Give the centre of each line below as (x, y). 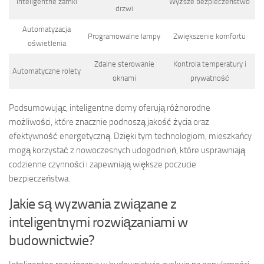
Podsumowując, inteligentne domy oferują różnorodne (110, 108)
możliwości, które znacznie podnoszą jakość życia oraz (109, 122)
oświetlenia (47, 44)
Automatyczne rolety (47, 71)
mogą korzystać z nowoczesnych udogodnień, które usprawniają (127, 150)
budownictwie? (52, 240)
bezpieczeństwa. (39, 178)
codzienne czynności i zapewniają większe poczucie (103, 164)
